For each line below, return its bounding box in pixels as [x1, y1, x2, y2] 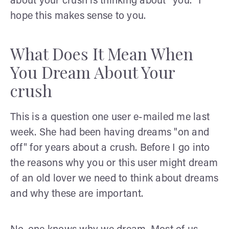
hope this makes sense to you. [10, 11, 146, 21]
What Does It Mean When [10, 42, 193, 64]
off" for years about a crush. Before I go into [10, 143, 210, 153]
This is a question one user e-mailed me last [10, 112, 210, 123]
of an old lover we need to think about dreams [10, 173, 219, 184]
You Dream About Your [10, 60, 175, 83]
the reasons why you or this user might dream [10, 158, 218, 169]
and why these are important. [10, 189, 143, 199]
